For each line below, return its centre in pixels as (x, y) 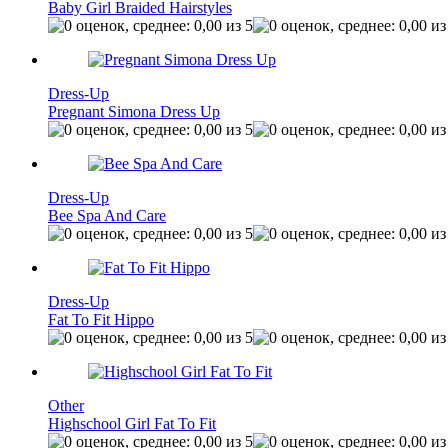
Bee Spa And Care (107, 215)
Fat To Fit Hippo (101, 319)
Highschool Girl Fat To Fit (132, 423)
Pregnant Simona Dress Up (134, 111)
